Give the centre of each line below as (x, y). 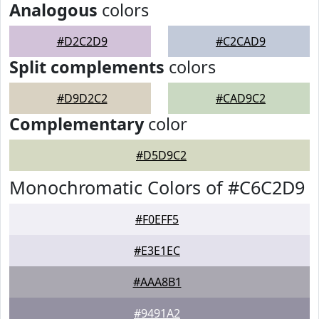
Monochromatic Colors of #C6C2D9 (157, 187)
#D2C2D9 (82, 41)
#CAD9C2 (241, 98)
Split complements (87, 67)
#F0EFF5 (157, 219)
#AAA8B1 (157, 282)
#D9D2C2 (82, 98)
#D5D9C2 (161, 155)
